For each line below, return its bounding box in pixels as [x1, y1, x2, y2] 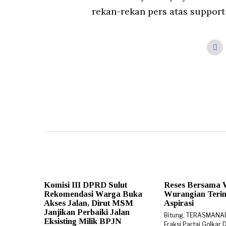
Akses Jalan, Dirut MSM [44, 198, 133, 208]
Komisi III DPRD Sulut [44, 180, 127, 190]
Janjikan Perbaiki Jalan [44, 207, 130, 217]
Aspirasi [164, 198, 194, 208]
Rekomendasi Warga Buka [44, 189, 142, 199]
